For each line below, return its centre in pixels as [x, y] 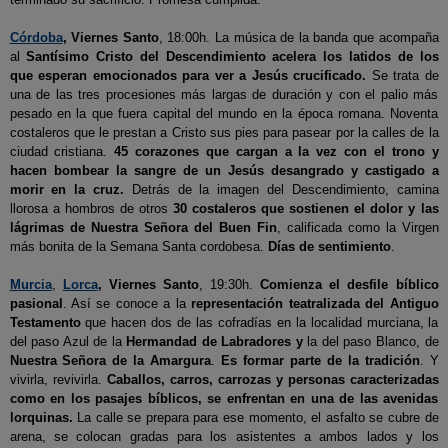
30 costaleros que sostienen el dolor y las [305, 208]
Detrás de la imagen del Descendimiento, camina [281, 189]
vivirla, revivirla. [58, 379]
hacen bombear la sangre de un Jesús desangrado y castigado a [224, 170]
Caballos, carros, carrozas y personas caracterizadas [272, 379]
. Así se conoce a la [127, 303]
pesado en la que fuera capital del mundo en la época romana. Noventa [224, 113]
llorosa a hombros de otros [91, 208]
